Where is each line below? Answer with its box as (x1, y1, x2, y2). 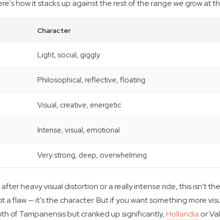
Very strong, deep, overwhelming (37, 150, 147, 160)
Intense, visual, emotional (37, 125, 120, 135)
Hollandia (166, 209, 199, 219)
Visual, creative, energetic (37, 100, 121, 110)
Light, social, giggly (37, 50, 100, 60)
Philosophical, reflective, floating (37, 75, 145, 85)
